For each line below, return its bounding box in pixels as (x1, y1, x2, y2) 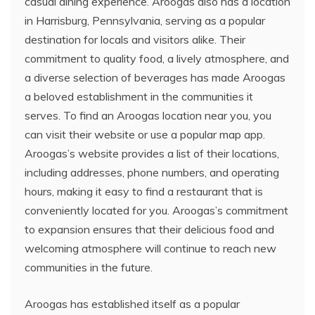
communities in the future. (25, 260, 153, 274)
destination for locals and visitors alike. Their (25, 32, 245, 46)
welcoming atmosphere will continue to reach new (25, 241, 276, 255)
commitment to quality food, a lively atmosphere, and (25, 51, 289, 65)
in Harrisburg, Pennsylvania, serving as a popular (25, 13, 265, 27)
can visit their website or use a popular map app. (25, 127, 265, 141)
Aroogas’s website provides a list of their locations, (25, 146, 279, 160)
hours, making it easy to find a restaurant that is (25, 184, 263, 198)
